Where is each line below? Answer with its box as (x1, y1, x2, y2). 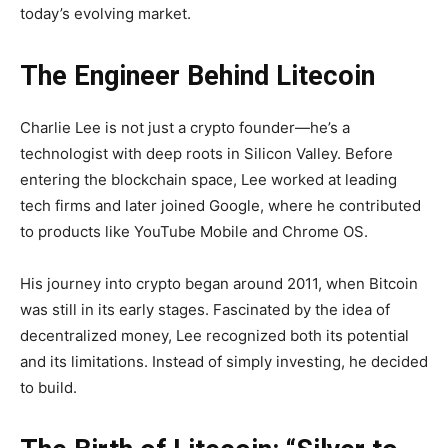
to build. (20, 378, 77, 398)
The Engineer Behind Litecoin (20, 60, 375, 93)
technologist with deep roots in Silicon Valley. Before (20, 144, 393, 164)
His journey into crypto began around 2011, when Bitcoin (20, 274, 418, 294)
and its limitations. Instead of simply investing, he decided (20, 352, 428, 372)
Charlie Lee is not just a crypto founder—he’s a (20, 118, 350, 138)
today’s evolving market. (20, 4, 191, 24)
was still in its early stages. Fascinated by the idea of (20, 300, 390, 320)
